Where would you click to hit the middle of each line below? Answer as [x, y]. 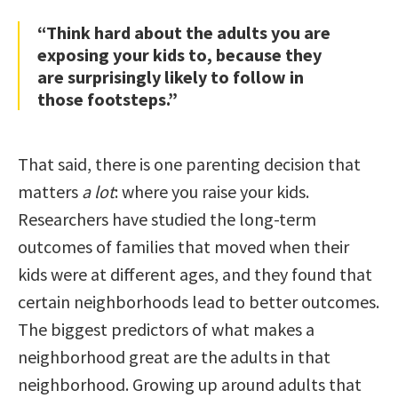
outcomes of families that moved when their [183, 247]
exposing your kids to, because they [179, 55]
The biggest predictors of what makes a [166, 330]
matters [50, 192]
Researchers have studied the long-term [167, 219]
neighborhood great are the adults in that [174, 357]
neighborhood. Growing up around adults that [190, 385]
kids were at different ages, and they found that [195, 275]
